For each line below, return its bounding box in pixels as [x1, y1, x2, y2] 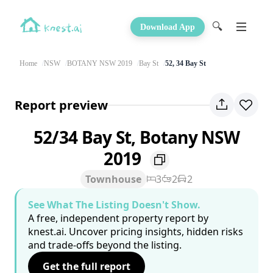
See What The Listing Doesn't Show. [28, 198, 200, 212]
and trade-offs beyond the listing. [28, 238, 182, 252]
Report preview [15, 96, 108, 113]
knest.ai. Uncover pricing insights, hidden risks [28, 225, 243, 239]
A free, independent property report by [28, 211, 208, 225]
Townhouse [85, 172, 141, 186]
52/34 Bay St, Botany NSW [33, 126, 240, 149]
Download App [140, 22, 195, 32]
